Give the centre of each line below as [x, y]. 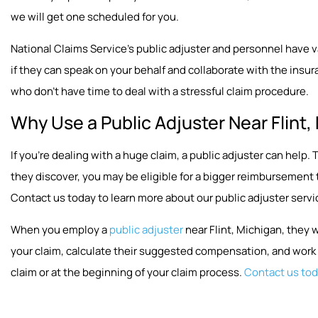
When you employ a [60, 229]
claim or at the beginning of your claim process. [127, 272]
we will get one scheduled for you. [95, 17]
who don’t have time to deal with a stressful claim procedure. [160, 91]
